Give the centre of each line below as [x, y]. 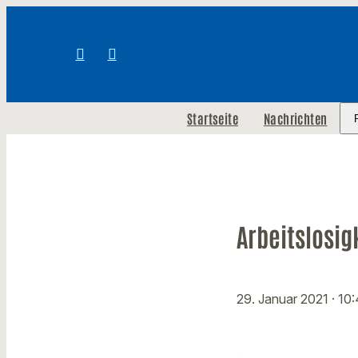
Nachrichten [295, 118]
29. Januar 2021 [284, 299]
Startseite [212, 118]
